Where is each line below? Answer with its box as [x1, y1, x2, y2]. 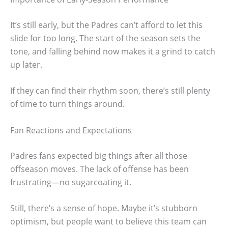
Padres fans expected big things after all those [10, 150, 187, 161]
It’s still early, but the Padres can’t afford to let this [10, 19, 203, 31]
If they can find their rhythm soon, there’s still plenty [10, 85, 210, 97]
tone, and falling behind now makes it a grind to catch [10, 45, 215, 57]
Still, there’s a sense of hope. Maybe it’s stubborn [10, 203, 197, 214]
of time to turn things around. [10, 98, 125, 110]
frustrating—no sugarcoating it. [10, 176, 131, 188]
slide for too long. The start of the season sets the [10, 32, 201, 44]
